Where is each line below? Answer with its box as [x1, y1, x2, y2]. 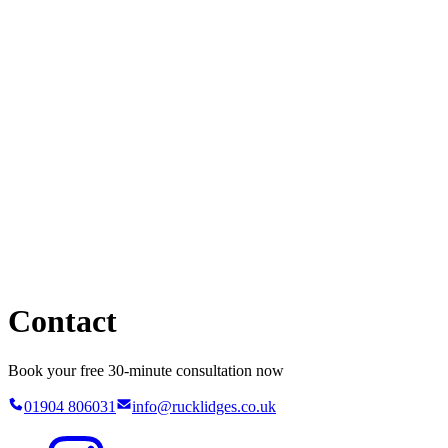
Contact [8, 303, 117, 340]
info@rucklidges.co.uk [132, 397, 276, 415]
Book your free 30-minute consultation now [8, 361, 284, 379]
